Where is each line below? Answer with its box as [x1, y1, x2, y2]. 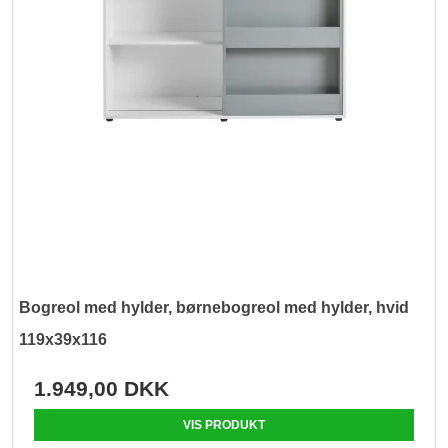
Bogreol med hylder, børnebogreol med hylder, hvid [19, 299, 410, 317]
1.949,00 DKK [34, 377, 170, 401]
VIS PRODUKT [183, 418, 265, 433]
